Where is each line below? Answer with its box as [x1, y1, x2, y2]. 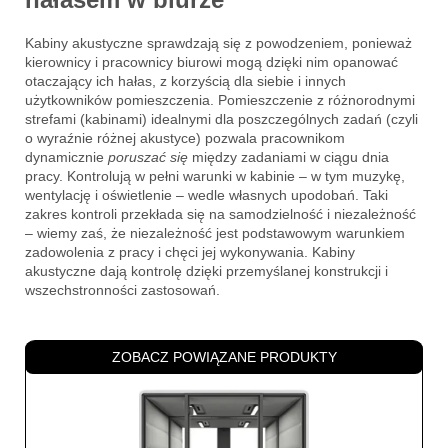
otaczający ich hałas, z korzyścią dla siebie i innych [25, 72, 346, 89]
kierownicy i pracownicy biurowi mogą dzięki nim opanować [25, 53, 398, 70]
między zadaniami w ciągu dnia [188, 148, 389, 165]
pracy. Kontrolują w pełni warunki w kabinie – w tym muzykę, [25, 167, 405, 184]
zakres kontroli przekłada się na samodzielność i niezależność [25, 205, 416, 222]
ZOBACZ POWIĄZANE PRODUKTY [111, 348, 337, 365]
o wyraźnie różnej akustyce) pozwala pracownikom [25, 129, 345, 146]
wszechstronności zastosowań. [25, 281, 220, 298]
